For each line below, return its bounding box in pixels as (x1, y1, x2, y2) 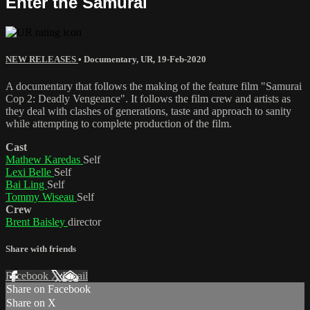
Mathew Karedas (6, 153, 83, 165)
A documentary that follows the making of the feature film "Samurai (6, 80, 302, 92)
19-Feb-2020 (157, 53, 206, 64)
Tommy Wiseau (6, 190, 77, 203)
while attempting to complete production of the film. (6, 117, 232, 129)
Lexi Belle (6, 165, 54, 178)
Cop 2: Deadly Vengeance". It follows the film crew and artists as (6, 92, 291, 104)
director (68, 215, 101, 228)
